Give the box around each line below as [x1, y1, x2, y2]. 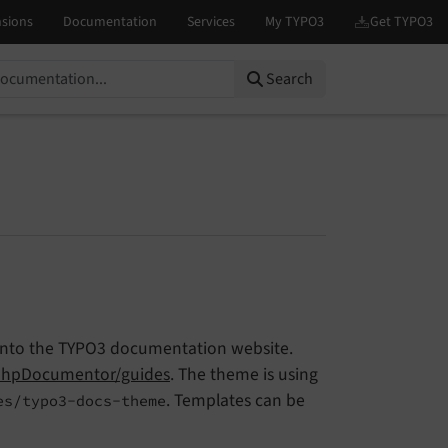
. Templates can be [166, 387, 305, 413]
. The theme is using [170, 361, 318, 387]
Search [266, 68, 313, 90]
